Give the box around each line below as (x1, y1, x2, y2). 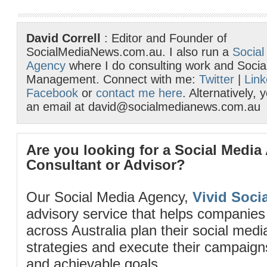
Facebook (26, 86, 78, 100)
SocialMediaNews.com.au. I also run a (26, 45, 232, 58)
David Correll (26, 32, 101, 45)
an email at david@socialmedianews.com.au (26, 100, 260, 113)
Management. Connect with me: (26, 73, 199, 86)
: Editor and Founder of (101, 32, 227, 45)
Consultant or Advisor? (26, 157, 185, 173)
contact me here (96, 86, 182, 100)
